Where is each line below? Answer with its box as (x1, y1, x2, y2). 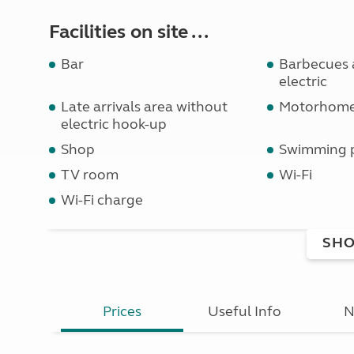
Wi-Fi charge (61, 191, 143, 209)
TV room (61, 166, 119, 183)
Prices (103, 303, 142, 320)
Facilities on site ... (49, 21, 209, 43)
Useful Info (208, 303, 282, 320)
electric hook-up (61, 115, 167, 133)
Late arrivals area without (61, 98, 228, 115)
